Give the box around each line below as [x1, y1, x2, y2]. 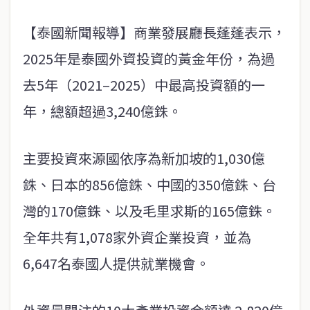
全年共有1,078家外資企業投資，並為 [23, 227, 251, 248]
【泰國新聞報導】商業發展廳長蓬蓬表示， [23, 22, 286, 43]
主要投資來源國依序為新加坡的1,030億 [23, 148, 265, 169]
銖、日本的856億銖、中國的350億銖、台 [23, 174, 276, 195]
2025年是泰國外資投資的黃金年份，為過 [23, 48, 275, 69]
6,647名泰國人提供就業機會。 [23, 253, 210, 274]
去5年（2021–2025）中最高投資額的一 [23, 75, 265, 95]
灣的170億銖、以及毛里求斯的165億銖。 [23, 201, 276, 221]
